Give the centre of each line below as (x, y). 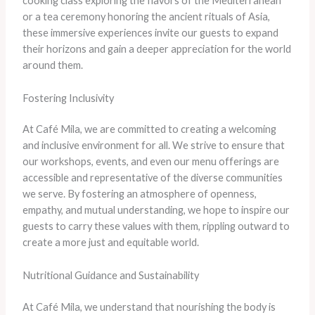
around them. (52, 65)
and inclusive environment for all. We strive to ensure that (153, 146)
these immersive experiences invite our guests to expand (150, 33)
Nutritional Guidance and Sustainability (110, 275)
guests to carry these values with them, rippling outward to (156, 226)
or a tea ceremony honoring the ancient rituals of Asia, (146, 17)
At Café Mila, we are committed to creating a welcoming (149, 129)
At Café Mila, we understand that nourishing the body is (149, 307)
